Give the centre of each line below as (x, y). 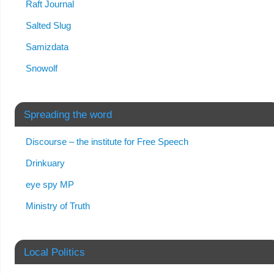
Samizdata (47, 47)
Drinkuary (45, 163)
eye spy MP (50, 184)
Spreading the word (68, 114)
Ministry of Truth (57, 206)
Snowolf (41, 68)
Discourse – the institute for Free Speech (107, 142)
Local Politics (54, 252)
